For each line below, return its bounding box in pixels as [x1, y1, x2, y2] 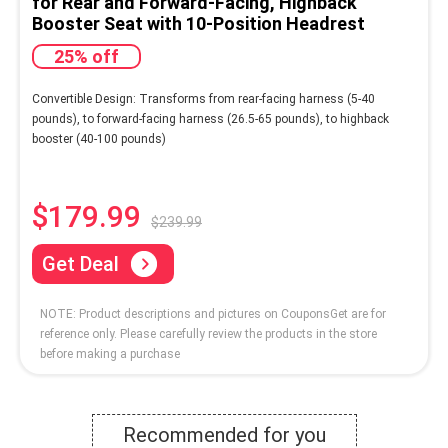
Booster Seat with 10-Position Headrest [32, 13, 365, 34]
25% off [54, 46, 119, 67]
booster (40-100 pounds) [32, 132, 166, 146]
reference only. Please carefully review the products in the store [40, 327, 377, 341]
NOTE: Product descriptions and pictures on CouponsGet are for [40, 307, 386, 321]
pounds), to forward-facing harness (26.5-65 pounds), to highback [32, 112, 389, 126]
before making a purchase [40, 347, 180, 361]
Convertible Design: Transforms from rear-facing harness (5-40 [32, 92, 375, 106]
